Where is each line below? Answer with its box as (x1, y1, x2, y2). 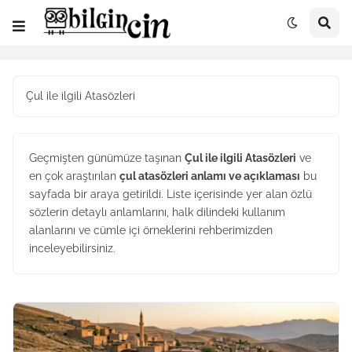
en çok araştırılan (29, 170, 119, 182)
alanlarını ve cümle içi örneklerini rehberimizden (29, 224, 273, 236)
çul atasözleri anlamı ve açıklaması (119, 170, 300, 182)
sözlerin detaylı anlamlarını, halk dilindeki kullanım (29, 206, 285, 218)
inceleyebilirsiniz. (29, 242, 115, 255)
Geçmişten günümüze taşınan (29, 152, 185, 164)
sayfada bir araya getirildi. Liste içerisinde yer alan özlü (29, 188, 312, 200)
